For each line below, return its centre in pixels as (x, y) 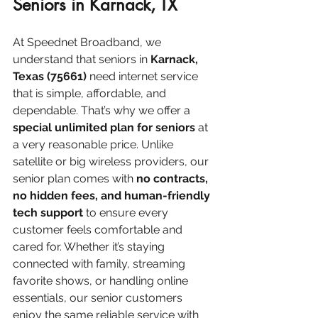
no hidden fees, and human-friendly (113, 195)
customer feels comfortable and (99, 229)
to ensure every (127, 212)
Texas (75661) (50, 76)
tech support (48, 212)
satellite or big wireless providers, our (112, 161)
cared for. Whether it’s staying (90, 246)
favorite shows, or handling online (102, 280)
